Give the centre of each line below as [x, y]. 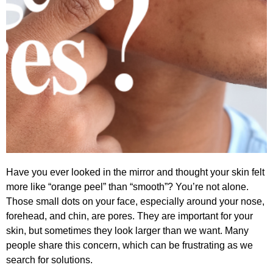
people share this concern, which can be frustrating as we [129, 246]
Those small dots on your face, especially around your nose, [135, 202]
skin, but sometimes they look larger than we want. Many [127, 231]
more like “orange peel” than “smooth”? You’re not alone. [127, 187]
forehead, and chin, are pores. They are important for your [129, 216]
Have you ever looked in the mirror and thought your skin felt [135, 172]
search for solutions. [49, 260]
